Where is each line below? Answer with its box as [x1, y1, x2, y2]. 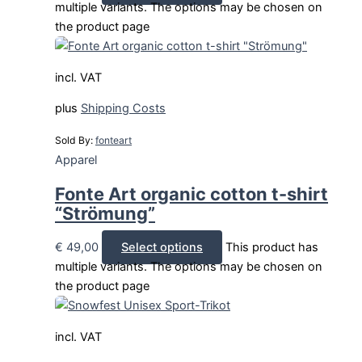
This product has [225, 239, 318, 255]
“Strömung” [55, 202, 155, 224]
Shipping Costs [81, 101, 166, 116]
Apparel [55, 152, 97, 167]
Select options [121, 239, 203, 255]
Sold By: [55, 133, 95, 146]
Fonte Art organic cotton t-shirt [55, 183, 328, 204]
